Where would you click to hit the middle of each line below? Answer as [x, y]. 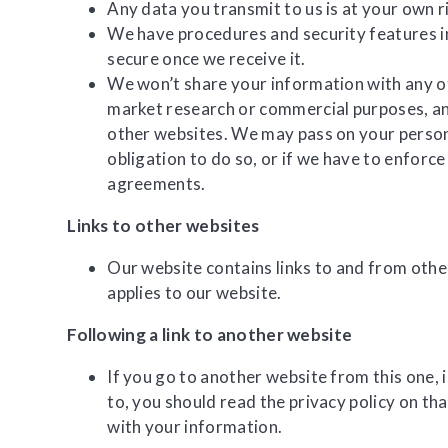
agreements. [156, 183]
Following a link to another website [210, 334]
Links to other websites [163, 225]
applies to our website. [194, 292]
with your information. [195, 426]
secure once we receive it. [206, 58]
